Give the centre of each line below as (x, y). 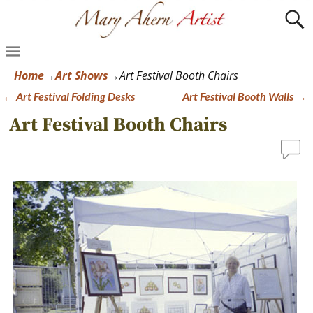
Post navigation (62, 111)
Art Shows (82, 75)
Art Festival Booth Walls (239, 96)
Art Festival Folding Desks (75, 96)
